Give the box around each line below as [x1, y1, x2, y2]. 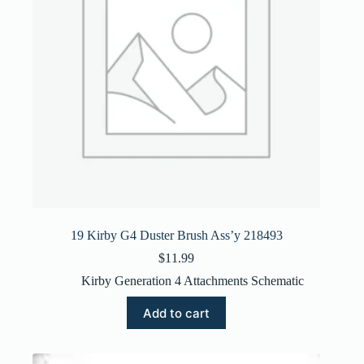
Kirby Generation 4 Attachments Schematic [81, 274, 305, 288]
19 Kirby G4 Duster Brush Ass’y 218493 [70, 228, 283, 243]
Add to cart [143, 305, 210, 321]
